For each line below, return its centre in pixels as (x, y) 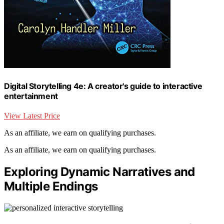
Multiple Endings (51, 186)
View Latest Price (32, 116)
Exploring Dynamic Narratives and (99, 171)
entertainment (31, 96)
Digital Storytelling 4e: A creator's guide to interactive (103, 86)
